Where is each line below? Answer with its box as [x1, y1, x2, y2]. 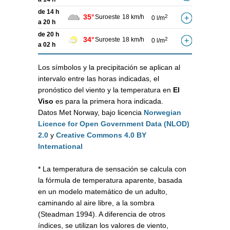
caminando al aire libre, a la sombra [38, 199, 155, 207]
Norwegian [144, 108, 181, 117]
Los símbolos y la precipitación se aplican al [38, 63, 180, 72]
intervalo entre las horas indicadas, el [38, 74, 159, 83]
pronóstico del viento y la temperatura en [38, 86, 173, 94]
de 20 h [38, 31, 59, 39]
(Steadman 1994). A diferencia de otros [38, 210, 165, 219]
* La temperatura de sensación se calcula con [38, 165, 186, 174]
